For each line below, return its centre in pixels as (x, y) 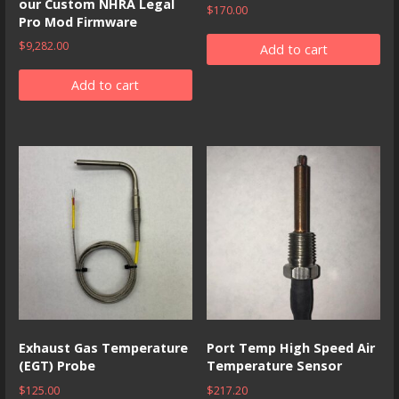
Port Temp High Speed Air (291, 347)
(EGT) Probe (57, 365)
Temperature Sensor (275, 365)
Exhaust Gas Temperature (103, 347)
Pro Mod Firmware (77, 21)
